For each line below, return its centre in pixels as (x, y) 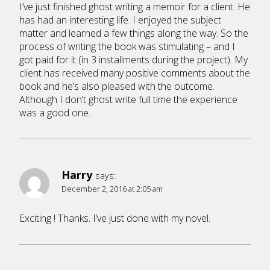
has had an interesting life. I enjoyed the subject (120, 20)
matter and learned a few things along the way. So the (134, 33)
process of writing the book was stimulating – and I (127, 47)
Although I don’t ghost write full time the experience (128, 100)
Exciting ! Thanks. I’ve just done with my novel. (115, 218)
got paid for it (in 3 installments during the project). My (133, 60)
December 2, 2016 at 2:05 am (112, 189)
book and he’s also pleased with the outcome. (117, 86)
